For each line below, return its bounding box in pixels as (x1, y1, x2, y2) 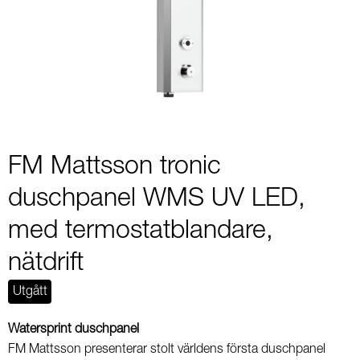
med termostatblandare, (8, 219, 273, 244)
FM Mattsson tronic (8, 154, 221, 180)
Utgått (12, 285, 47, 299)
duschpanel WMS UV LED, (8, 186, 305, 212)
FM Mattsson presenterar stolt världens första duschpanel (8, 343, 325, 357)
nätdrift (8, 251, 84, 276)
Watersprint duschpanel (8, 323, 142, 337)
